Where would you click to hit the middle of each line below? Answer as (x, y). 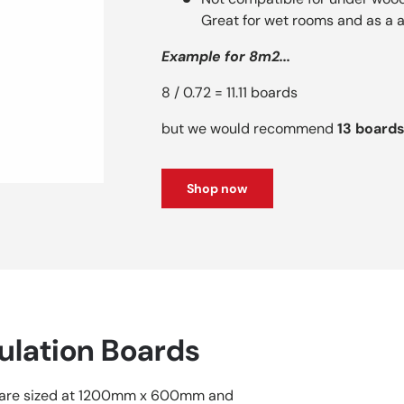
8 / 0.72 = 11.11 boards (230, 92)
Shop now (218, 188)
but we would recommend (250, 128)
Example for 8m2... (226, 56)
